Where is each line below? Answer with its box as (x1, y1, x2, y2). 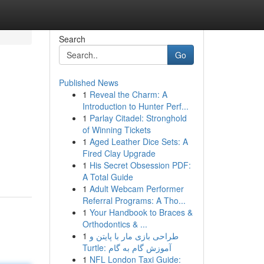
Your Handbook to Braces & (89, 206, 193, 218)
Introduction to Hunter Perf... (82, 100, 189, 112)
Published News (58, 77, 118, 88)
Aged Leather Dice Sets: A (89, 136, 188, 147)
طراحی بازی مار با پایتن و (89, 230, 179, 242)
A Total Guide (82, 171, 133, 183)
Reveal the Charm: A (89, 88, 167, 100)
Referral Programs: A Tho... (82, 194, 186, 206)
